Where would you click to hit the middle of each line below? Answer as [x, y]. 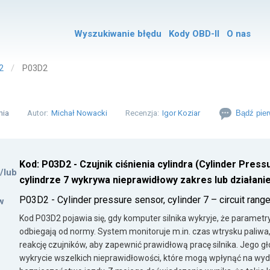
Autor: [38, 113]
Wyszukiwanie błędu [118, 34]
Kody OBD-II [194, 34]
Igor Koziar [181, 113]
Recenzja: [142, 113]
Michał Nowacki [79, 113]
